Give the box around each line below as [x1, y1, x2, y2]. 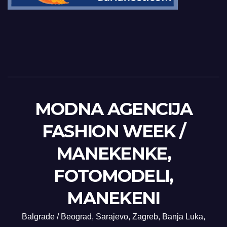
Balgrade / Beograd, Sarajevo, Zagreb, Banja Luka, [22, 212, 205, 221]
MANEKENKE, [56, 142, 171, 164]
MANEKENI [67, 187, 160, 209]
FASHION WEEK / [42, 120, 185, 142]
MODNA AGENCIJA [34, 98, 193, 120]
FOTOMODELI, [54, 165, 173, 186]
